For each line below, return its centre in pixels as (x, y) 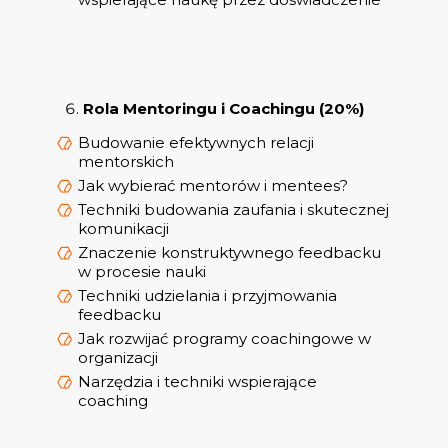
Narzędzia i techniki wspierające (197, 382)
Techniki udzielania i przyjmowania (207, 296)
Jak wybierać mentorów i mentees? (213, 186)
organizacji (118, 358)
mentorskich (126, 162)
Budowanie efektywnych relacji (196, 143)
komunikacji (123, 229)
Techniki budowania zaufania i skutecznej (233, 210)
